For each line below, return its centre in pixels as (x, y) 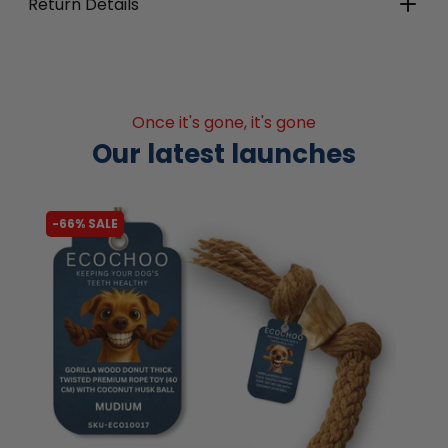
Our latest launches (224, 153)
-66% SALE (85, 223)
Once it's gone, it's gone (224, 122)
